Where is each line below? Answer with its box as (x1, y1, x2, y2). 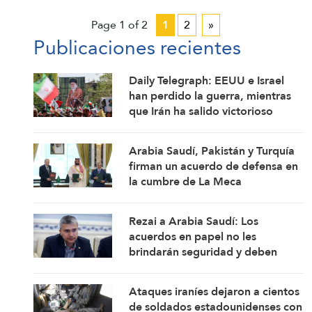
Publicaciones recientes (33, 29, 241, 65)
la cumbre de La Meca (129, 171, 242, 192)
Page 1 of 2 (91, 14, 148, 35)
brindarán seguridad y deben (129, 241, 278, 262)
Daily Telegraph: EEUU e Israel (129, 70, 285, 91)
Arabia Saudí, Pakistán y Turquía (129, 140, 295, 161)
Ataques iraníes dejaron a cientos (129, 281, 300, 302)
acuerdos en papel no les (129, 226, 257, 247)
